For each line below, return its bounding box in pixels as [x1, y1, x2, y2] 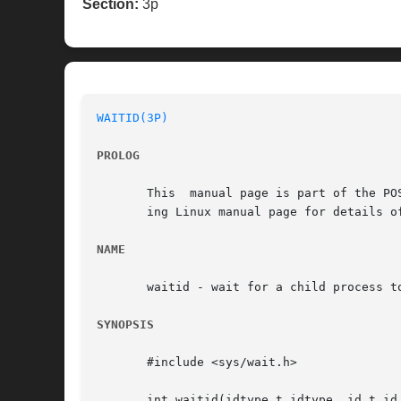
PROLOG [97, 149, 140, 163]
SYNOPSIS [97, 318, 154, 332]
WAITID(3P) [97, 111, 168, 125]
